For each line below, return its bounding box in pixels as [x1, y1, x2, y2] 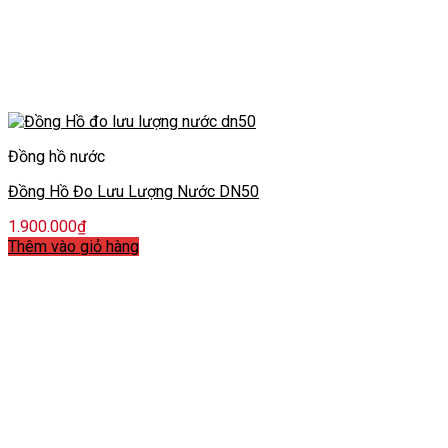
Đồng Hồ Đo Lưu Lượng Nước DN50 [8, 181, 259, 201]
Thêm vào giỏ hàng [8, 236, 139, 256]
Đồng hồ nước [8, 146, 105, 166]
